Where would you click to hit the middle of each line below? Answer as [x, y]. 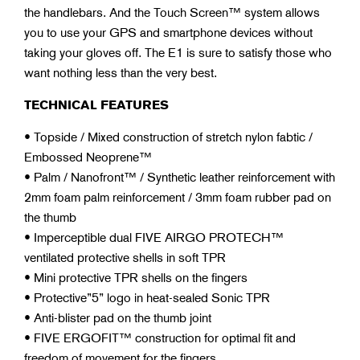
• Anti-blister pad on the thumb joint [118, 317]
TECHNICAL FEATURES [96, 104]
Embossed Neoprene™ [88, 157]
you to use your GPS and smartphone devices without [168, 32]
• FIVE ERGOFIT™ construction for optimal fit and [160, 337]
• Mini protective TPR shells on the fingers [136, 277]
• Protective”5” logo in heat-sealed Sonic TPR [147, 297]
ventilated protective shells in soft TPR [125, 257]
